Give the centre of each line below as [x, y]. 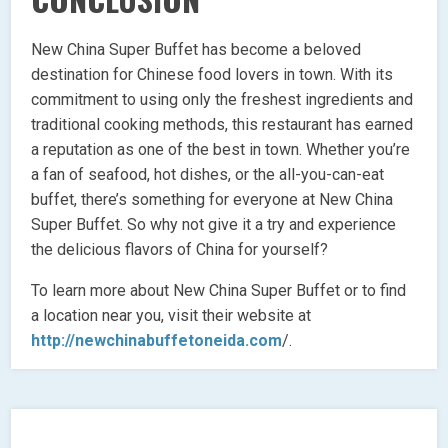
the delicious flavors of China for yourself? [180, 249]
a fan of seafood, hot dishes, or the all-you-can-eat [208, 174]
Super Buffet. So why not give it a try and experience [214, 224]
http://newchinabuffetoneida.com [157, 340]
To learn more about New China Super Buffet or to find [219, 290]
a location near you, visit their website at [171, 315]
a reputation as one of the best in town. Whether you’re [221, 149]
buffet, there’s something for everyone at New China [212, 199]
